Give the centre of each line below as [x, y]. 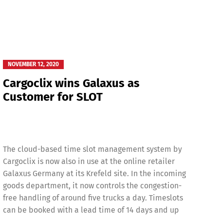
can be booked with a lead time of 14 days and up [91, 210]
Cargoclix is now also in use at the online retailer [89, 161]
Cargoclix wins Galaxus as [71, 83]
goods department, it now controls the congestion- [92, 185]
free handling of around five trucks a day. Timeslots [93, 198]
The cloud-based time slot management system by [92, 149]
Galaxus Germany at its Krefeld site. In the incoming [94, 173]
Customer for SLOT [53, 97]
